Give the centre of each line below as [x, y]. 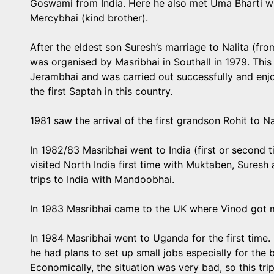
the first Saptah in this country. [101, 91]
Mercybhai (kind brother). [89, 18]
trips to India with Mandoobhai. [102, 179]
